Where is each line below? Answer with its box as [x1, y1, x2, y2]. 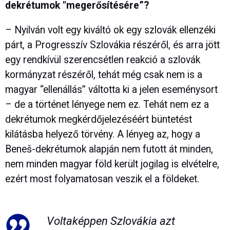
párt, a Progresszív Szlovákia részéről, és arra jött [5, 39, 220, 51]
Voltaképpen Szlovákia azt [46, 214, 175, 227]
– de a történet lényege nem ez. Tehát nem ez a [5, 99, 209, 111]
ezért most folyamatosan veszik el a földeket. [5, 173, 199, 185]
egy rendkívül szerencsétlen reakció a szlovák [5, 54, 200, 66]
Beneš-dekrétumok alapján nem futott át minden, [5, 143, 213, 156]
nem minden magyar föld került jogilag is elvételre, [5, 158, 219, 170]
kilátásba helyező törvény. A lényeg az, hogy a [5, 128, 200, 141]
